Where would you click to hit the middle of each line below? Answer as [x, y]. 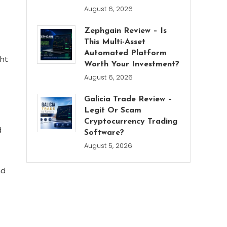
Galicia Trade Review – [128, 99]
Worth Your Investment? [132, 64]
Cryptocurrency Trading [131, 122]
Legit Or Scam [113, 110]
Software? [104, 133]
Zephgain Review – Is [126, 31]
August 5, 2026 [108, 146]
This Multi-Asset [115, 42]
